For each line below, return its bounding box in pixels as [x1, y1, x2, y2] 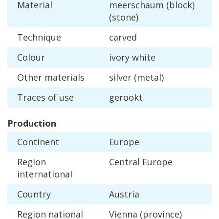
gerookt [109, 91, 143, 104]
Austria [109, 188, 139, 200]
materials [44, 71, 85, 84]
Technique [17, 31, 61, 44]
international [17, 168, 72, 180]
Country [17, 188, 51, 200]
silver [109, 71, 131, 84]
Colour [17, 51, 45, 64]
